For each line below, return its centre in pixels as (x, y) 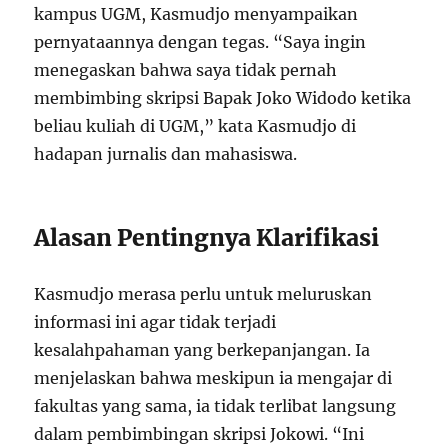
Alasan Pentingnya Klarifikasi (207, 238)
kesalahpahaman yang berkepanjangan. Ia (202, 350)
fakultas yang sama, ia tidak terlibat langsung (215, 406)
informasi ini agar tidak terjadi (155, 322)
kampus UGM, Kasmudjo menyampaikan (196, 14)
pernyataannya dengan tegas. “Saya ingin (200, 42)
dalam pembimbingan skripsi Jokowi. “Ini (199, 434)
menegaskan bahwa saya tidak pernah (186, 70)
